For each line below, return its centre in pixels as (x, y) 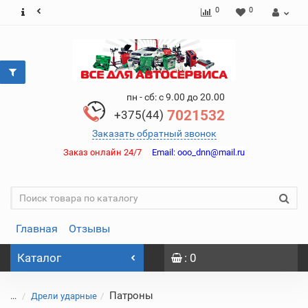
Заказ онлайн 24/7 (108, 152)
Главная (37, 229)
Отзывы (89, 229)
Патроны (131, 296)
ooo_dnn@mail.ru (210, 152)
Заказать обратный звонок (154, 133)
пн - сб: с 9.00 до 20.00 (176, 97)
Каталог (39, 258)
